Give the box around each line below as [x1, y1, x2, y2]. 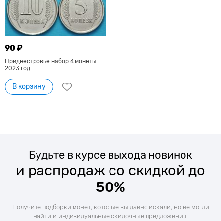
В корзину [12, 82, 46, 91]
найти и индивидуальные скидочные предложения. [33, 212, 188, 220]
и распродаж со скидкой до [16, 162, 205, 179]
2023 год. [5, 65, 32, 72]
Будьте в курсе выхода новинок [29, 148, 192, 162]
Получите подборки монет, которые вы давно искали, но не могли [12, 203, 209, 211]
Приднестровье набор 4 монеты [5, 58, 96, 65]
